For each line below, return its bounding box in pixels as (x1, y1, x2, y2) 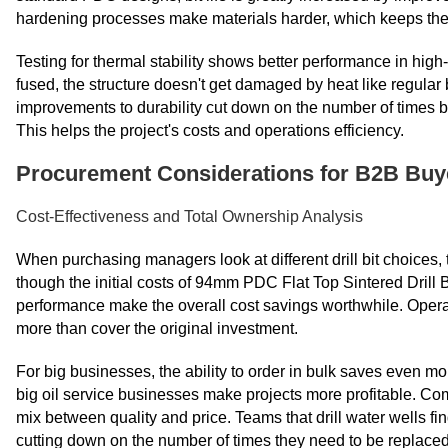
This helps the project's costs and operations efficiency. (16, 122, 404, 139)
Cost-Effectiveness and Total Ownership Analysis (16, 208, 363, 225)
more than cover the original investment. (16, 320, 298, 337)
